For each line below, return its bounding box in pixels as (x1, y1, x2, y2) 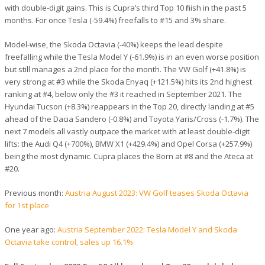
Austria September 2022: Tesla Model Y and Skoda (57, 224, 237, 235)
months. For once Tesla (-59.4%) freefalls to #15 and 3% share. (5, 14, 226, 25)
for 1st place (5, 199, 49, 211)
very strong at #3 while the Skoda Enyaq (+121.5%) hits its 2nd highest (5, 76, 252, 87)
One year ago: (5, 224, 57, 235)
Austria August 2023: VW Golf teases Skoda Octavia (65, 187, 248, 198)
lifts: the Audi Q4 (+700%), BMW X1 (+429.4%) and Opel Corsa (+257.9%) (5, 138, 252, 149)
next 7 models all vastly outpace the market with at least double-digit (5, 125, 250, 137)
